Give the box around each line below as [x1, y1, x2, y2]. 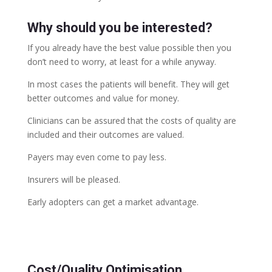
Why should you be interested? [27, 20, 212, 35]
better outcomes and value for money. [27, 92, 179, 104]
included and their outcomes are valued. [27, 129, 184, 140]
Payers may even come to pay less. [27, 151, 166, 163]
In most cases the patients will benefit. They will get [27, 78, 229, 90]
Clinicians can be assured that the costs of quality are [27, 115, 236, 126]
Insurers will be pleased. [27, 174, 120, 185]
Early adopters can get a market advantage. [27, 196, 199, 208]
